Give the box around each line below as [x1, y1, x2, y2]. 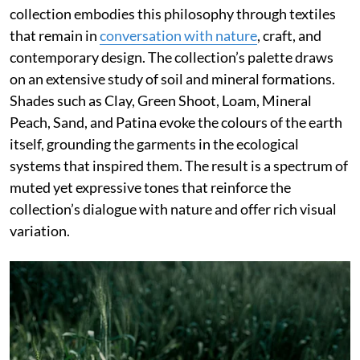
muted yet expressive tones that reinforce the [10, 178, 291, 197]
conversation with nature [100, 27, 257, 45]
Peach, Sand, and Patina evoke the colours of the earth [10, 113, 342, 132]
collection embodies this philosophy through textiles [10, 5, 336, 23]
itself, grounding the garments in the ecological [10, 135, 299, 153]
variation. [10, 222, 70, 240]
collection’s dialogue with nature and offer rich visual [10, 200, 337, 219]
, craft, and [257, 27, 321, 45]
